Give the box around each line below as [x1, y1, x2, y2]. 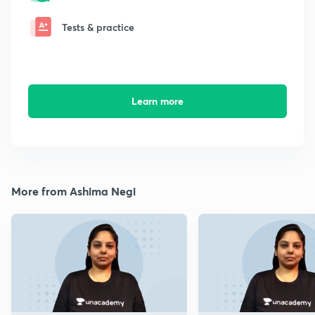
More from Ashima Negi [11, 184, 136, 199]
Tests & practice [62, 20, 134, 34]
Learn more [131, 94, 184, 108]
